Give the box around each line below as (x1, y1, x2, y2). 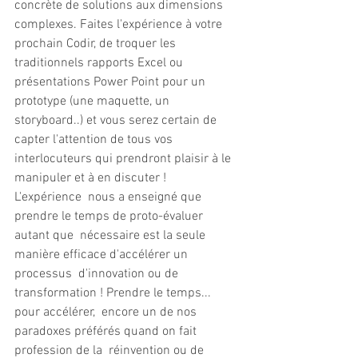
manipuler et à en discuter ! (14, 170, 176, 187)
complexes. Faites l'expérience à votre (14, 17, 225, 34)
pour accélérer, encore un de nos (14, 304, 200, 321)
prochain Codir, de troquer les (14, 36, 182, 53)
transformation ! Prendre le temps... (14, 285, 214, 302)
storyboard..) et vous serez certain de (14, 113, 223, 129)
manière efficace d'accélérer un (14, 247, 191, 264)
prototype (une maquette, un (14, 93, 173, 110)
